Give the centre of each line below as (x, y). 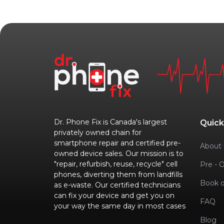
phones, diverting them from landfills (118, 174)
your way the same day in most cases (120, 206)
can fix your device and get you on (114, 195)
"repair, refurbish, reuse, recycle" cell (116, 164)
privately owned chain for (98, 132)
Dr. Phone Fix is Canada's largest (110, 122)
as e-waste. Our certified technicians (117, 185)
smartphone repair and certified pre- (117, 143)
